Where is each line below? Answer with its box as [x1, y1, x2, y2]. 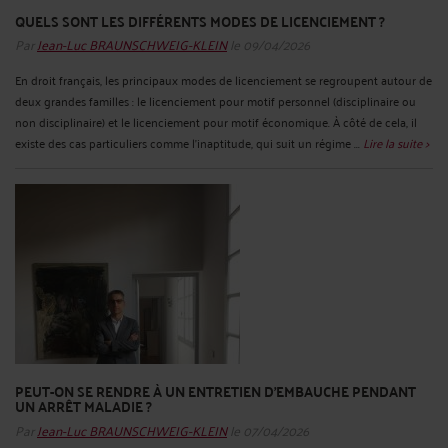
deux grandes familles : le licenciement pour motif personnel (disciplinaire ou [15, 90, 416, 112]
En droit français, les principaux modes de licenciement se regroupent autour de [15, 69, 432, 91]
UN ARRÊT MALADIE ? [15, 393, 152, 420]
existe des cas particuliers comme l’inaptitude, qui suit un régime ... [15, 132, 363, 154]
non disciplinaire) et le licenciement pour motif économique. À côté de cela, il [15, 111, 417, 133]
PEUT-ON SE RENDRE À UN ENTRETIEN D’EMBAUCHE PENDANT [15, 378, 416, 405]
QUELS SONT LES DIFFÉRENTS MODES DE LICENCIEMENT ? [15, 7, 385, 34]
